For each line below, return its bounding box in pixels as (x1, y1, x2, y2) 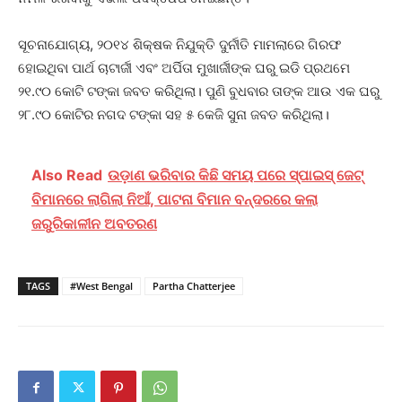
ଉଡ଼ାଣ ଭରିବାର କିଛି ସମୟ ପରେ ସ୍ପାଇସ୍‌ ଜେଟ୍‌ (108, 165, 363, 184)
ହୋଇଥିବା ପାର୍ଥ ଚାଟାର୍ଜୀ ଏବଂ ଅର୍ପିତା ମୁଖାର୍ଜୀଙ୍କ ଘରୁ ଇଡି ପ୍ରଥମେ (18, 58, 350, 76)
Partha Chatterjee (153, 278, 235, 293)
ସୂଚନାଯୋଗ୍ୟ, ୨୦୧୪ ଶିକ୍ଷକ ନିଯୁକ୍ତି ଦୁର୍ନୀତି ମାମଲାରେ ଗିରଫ (18, 35, 341, 53)
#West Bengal (70, 278, 133, 293)
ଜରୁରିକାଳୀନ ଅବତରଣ (31, 214, 157, 232)
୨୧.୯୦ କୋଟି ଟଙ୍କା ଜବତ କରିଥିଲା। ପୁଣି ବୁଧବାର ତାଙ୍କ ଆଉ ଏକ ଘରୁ (18, 82, 380, 100)
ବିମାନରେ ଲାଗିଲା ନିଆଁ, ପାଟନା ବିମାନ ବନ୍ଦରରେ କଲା (31, 189, 318, 208)
